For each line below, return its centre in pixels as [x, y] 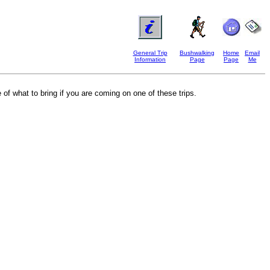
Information [150, 59]
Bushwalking [197, 53]
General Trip [150, 53]
